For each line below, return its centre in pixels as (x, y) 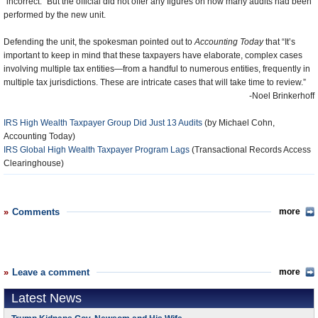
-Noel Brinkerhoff (282, 96)
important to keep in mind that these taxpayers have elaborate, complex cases (153, 55)
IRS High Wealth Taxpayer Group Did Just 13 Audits (103, 123)
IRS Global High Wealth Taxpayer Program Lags (97, 150)
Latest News (46, 298)
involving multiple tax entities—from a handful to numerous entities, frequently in (157, 69)
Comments (36, 212)
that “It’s (279, 42)
